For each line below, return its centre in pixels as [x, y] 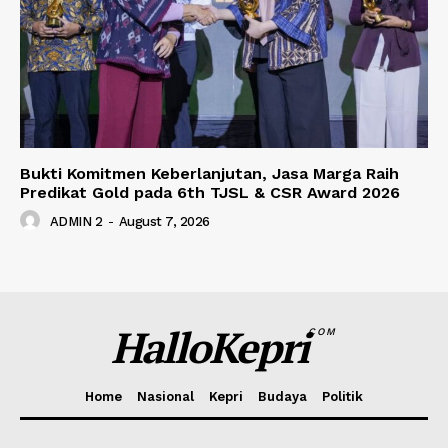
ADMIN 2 [75, 221]
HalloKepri [210, 346]
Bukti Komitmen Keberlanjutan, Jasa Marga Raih [209, 173]
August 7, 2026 [164, 221]
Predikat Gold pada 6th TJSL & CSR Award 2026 [210, 192]
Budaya [282, 396]
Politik [342, 396]
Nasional [165, 396]
